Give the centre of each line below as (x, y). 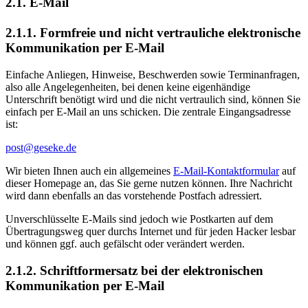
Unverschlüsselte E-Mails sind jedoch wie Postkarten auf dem (139, 219)
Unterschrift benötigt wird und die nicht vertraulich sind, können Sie (153, 100)
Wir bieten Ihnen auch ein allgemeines (89, 171)
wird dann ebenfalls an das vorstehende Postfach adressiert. (135, 196)
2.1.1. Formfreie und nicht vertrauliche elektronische (153, 33)
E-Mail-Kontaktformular (226, 171)
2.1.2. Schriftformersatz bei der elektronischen (134, 270)
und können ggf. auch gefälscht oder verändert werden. (125, 244)
